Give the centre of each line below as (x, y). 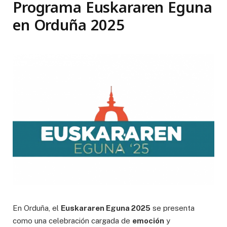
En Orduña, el (37, 208)
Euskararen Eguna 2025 (106, 208)
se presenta (173, 208)
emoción (148, 221)
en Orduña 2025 (69, 25)
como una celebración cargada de (72, 221)
